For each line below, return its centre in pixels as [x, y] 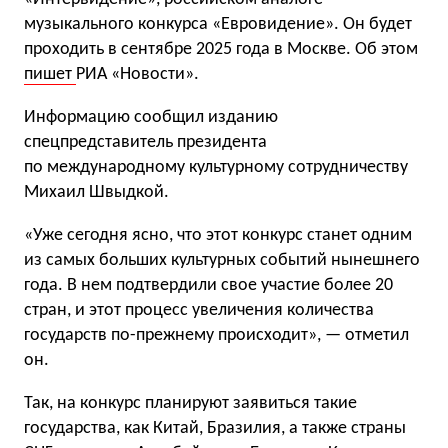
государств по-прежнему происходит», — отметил [216, 335]
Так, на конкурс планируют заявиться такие [190, 403]
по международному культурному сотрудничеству [216, 167]
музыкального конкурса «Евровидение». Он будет [218, 24]
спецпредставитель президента [145, 142]
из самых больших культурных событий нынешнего [222, 260]
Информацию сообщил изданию [151, 117]
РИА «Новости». [137, 74]
